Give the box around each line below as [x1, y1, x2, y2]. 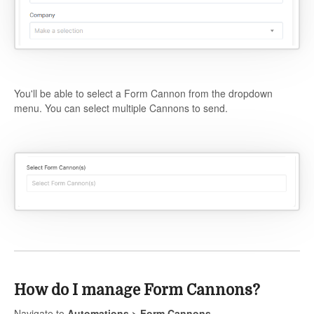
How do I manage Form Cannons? [14, 281, 260, 299]
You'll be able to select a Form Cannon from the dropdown [14, 86, 273, 100]
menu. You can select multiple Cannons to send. [14, 100, 228, 115]
